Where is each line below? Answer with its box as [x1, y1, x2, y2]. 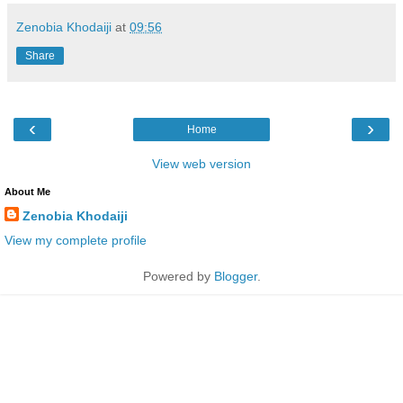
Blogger [213, 268, 257, 283]
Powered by [142, 268, 214, 283]
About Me [4, 185, 50, 197]
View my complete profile [4, 232, 147, 247]
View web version [152, 156, 251, 171]
